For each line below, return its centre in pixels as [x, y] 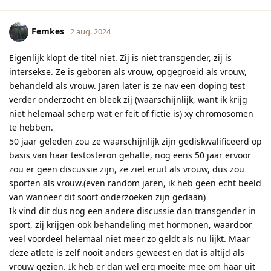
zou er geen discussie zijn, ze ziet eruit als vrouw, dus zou [127, 169]
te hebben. [31, 127]
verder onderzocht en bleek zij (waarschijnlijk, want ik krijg [128, 99]
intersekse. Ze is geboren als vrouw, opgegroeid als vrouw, [128, 71]
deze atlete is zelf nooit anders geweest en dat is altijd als [127, 252]
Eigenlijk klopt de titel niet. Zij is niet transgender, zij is [120, 57]
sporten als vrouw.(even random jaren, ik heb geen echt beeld [135, 183]
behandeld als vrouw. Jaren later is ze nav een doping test [127, 85]
